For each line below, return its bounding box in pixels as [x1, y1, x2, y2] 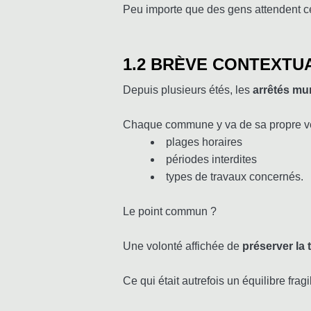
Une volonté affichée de [123, 240, 242, 253]
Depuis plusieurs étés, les [123, 84, 253, 96]
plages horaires [166, 136, 242, 149]
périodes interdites [166, 153, 257, 166]
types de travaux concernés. [166, 171, 303, 183]
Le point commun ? [123, 205, 217, 218]
